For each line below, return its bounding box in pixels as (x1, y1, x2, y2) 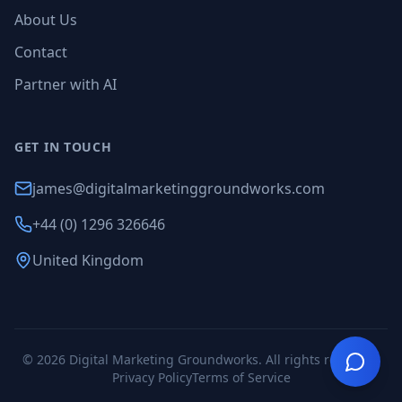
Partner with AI (14, 74, 117, 94)
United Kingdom (32, 250, 144, 270)
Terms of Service (191, 369, 291, 386)
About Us (14, 10, 77, 30)
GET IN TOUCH (14, 138, 112, 155)
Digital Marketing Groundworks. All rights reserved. (65, 351, 380, 368)
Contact (14, 42, 67, 62)
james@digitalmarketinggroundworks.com (32, 179, 325, 198)
